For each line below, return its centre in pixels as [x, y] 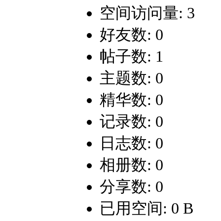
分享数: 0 [131, 187]
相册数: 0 [131, 165]
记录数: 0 [131, 122]
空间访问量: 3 [147, 13]
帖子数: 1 [131, 56]
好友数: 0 [131, 35]
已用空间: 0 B [147, 208]
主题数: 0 [131, 78]
